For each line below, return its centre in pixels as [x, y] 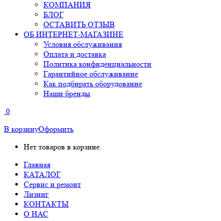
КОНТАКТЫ [46, 204]
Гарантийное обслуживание [91, 74]
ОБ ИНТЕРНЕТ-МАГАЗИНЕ [74, 34]
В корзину [21, 129]
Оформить [56, 129]
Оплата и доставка [75, 54]
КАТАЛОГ [42, 174]
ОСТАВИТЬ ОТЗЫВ [79, 24]
